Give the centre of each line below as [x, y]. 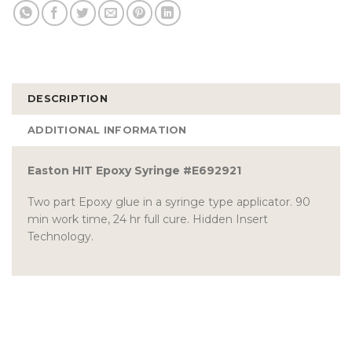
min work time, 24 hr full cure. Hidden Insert [148, 220]
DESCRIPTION [68, 99]
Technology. [60, 237]
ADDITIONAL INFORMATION [107, 130]
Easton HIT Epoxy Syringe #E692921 [134, 171]
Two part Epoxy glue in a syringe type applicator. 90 [169, 202]
